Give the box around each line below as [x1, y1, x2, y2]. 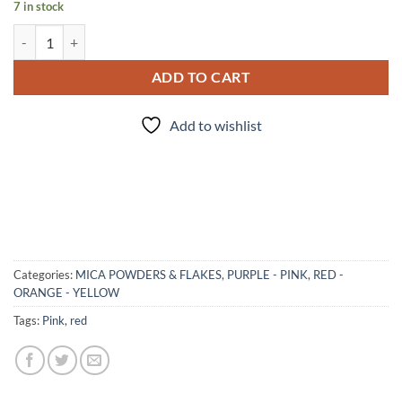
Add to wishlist [170, 117, 262, 135]
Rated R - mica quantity [13, 26, 142, 42]
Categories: [13, 267, 75, 283]
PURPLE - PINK [227, 267, 308, 283]
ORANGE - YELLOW [13, 285, 119, 301]
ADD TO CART [151, 69, 251, 86]
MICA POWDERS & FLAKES [75, 267, 222, 283]
